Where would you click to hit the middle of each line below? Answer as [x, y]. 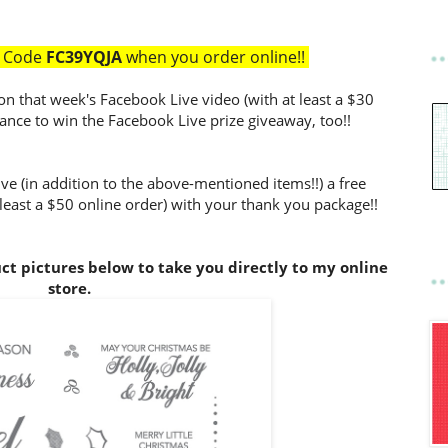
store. [69, 288]
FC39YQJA [83, 56]
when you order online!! [217, 56]
